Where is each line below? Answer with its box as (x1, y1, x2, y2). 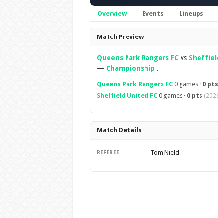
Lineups (179, 10, 203, 17)
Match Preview (96, 33, 144, 40)
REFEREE (96, 149, 120, 156)
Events (142, 10, 163, 17)
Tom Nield (150, 149, 179, 156)
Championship (106, 64, 155, 72)
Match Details (96, 127, 142, 134)
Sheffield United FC (96, 92, 157, 99)
